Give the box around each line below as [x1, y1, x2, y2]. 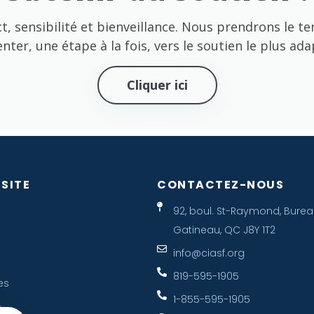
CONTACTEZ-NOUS [157, 176, 284, 193]
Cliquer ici [126, 76, 188, 93]
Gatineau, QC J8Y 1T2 [172, 222, 275, 237]
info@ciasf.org [172, 245, 245, 260]
